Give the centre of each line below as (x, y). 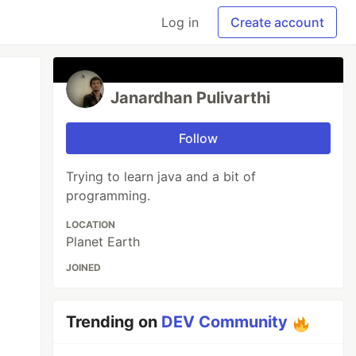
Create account (277, 22)
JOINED (84, 267)
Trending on (114, 322)
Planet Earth (103, 242)
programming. (108, 195)
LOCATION (91, 224)
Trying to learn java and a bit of (161, 176)
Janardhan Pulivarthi (191, 98)
